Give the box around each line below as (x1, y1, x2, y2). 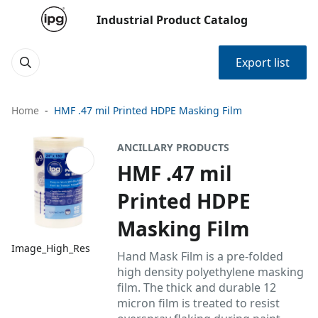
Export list (236, 55, 290, 70)
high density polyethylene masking (117, 264, 305, 280)
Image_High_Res (11, 241, 90, 256)
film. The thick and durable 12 (117, 280, 277, 295)
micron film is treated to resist (117, 295, 280, 311)
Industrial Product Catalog (97, 12, 248, 28)
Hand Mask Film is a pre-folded (117, 248, 284, 264)
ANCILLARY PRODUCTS (117, 141, 230, 154)
